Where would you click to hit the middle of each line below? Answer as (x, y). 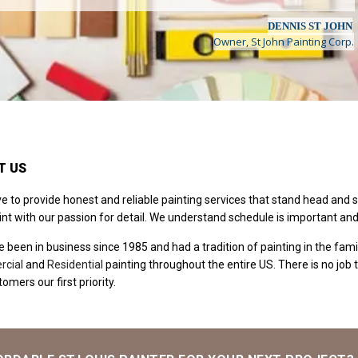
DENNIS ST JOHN (310, 26)
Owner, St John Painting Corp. (283, 41)
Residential (75, 264)
